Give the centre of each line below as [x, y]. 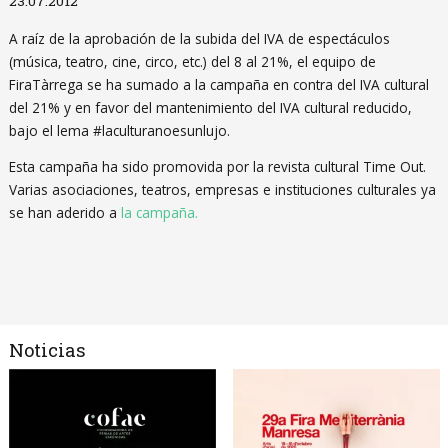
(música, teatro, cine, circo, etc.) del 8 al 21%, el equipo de [192, 61]
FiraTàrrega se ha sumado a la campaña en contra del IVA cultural [218, 84]
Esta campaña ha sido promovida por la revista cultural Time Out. [217, 167]
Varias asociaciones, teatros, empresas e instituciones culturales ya [222, 190]
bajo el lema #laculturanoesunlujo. [119, 130]
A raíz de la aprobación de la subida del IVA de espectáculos [199, 38]
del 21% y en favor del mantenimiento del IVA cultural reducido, [210, 107]
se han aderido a [64, 213]
